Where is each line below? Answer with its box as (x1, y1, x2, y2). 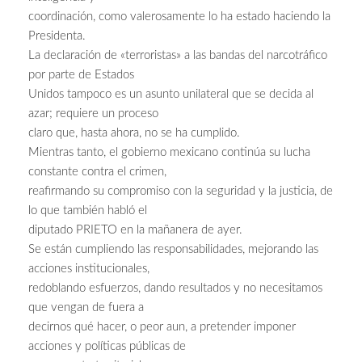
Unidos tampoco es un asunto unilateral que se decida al (28, 88, 314, 101)
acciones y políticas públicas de (28, 340, 186, 353)
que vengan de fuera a (28, 301, 144, 314)
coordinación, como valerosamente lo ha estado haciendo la (28, 11, 330, 23)
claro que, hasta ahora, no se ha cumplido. (28, 127, 240, 140)
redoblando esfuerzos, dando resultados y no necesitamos (28, 282, 322, 295)
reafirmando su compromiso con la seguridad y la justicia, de (28, 185, 333, 198)
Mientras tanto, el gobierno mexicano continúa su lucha (28, 146, 310, 159)
